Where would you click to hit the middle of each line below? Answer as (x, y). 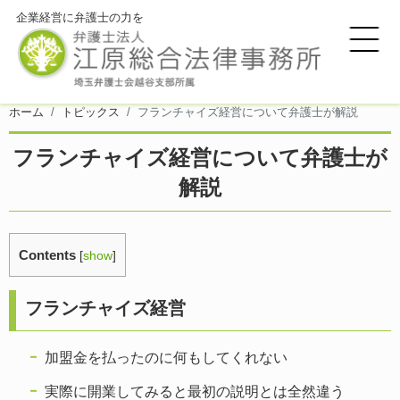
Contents (47, 254)
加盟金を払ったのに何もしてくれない (166, 357)
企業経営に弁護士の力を (79, 18)
